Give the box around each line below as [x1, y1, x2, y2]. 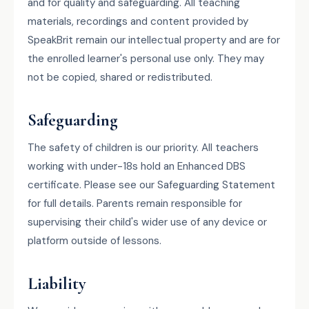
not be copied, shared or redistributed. [28, 70, 212, 84]
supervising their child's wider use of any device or [28, 215, 267, 229]
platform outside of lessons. [28, 234, 161, 248]
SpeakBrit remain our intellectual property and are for [28, 33, 280, 47]
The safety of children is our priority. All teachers [28, 141, 259, 154]
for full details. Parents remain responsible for [28, 197, 242, 210]
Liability [28, 273, 86, 294]
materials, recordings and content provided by [28, 14, 248, 28]
